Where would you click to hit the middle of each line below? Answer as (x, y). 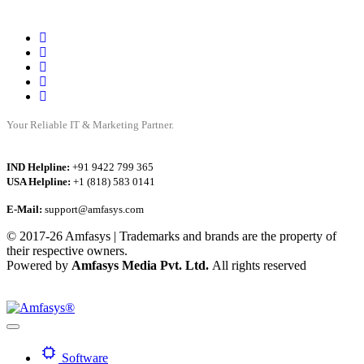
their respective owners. (67, 251)
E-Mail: (24, 209)
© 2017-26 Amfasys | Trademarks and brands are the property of (171, 236)
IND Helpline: (38, 167)
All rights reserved (259, 265)
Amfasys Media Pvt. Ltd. (142, 265)
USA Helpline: (39, 182)
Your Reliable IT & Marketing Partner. (90, 125)
